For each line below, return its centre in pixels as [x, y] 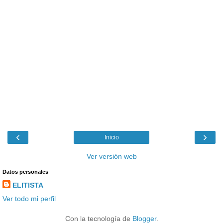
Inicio [111, 138]
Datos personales [25, 172]
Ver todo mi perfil [29, 199]
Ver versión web [111, 157]
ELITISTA [28, 185]
